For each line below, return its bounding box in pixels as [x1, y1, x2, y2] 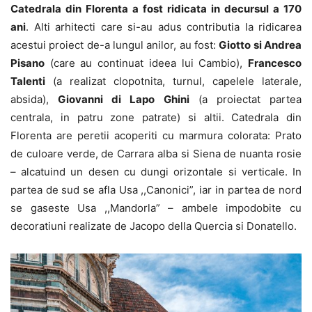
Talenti [10, 74, 45, 88]
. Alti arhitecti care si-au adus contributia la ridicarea [26, 19, 302, 33]
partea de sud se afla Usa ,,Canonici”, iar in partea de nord [10, 182, 302, 196]
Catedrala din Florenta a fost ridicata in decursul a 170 [10, 1, 302, 15]
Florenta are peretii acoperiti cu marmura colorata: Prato [10, 128, 302, 142]
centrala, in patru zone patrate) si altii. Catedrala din [10, 110, 302, 124]
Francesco [248, 56, 302, 70]
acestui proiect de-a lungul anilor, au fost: [10, 38, 219, 52]
